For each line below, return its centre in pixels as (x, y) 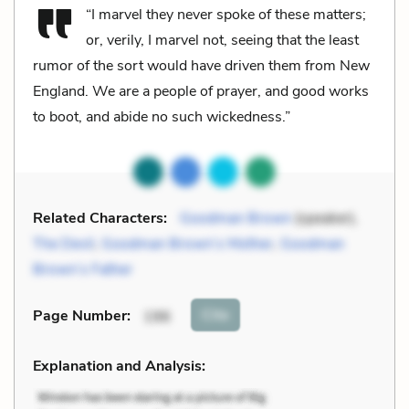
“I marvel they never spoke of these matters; (226, 14)
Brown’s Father (83, 269)
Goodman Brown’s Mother (187, 243)
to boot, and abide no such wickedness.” (162, 116)
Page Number (80, 316)
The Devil (63, 243)
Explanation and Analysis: (119, 366)
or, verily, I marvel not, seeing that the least (222, 40)
